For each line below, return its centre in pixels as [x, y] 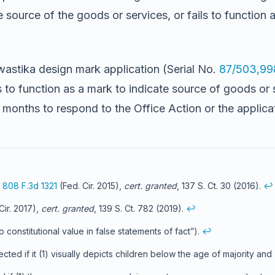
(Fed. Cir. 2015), [91, 185]
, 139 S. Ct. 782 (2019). [140, 208]
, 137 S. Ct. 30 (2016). [220, 185]
